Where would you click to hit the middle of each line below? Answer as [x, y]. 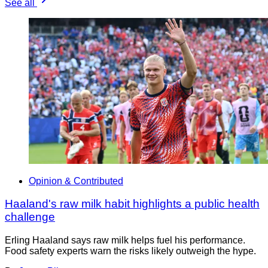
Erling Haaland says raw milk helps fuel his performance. [125, 240]
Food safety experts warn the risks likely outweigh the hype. [130, 251]
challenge [30, 217]
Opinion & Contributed [76, 181]
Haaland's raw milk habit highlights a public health [132, 204]
